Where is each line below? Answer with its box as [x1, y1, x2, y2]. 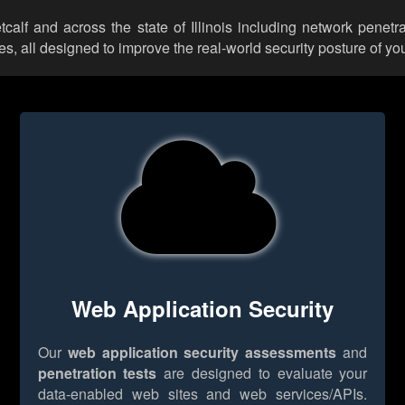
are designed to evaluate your [156, 362, 368, 383]
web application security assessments [67, 341, 337, 363]
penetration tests [37, 362, 157, 383]
